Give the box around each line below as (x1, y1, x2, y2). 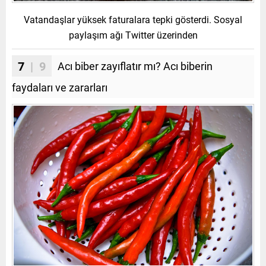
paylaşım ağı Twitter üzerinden (68, 28, 198, 41)
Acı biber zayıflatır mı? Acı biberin (58, 58, 213, 73)
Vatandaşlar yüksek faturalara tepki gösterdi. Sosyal (24, 12, 242, 26)
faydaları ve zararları (12, 80, 107, 94)
